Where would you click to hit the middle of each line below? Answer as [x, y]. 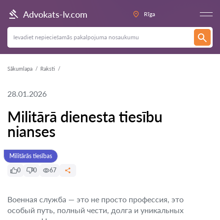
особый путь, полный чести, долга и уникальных [96, 210]
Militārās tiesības [31, 156]
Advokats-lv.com [55, 14]
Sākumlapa [20, 69]
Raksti [48, 69]
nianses [31, 131]
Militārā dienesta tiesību [85, 116]
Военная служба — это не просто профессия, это [96, 199]
